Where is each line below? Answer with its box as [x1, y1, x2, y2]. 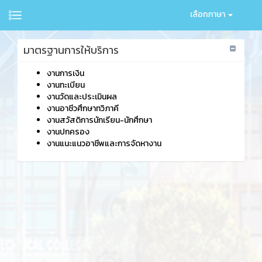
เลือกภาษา [190, 8, 227, 20]
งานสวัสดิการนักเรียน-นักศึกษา [47, 114, 152, 126]
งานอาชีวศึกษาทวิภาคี [47, 102, 119, 115]
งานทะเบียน [47, 79, 85, 91]
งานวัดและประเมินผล [47, 91, 117, 103]
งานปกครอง [47, 126, 89, 138]
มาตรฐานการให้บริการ [23, 42, 119, 58]
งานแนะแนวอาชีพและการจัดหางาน [47, 137, 161, 150]
